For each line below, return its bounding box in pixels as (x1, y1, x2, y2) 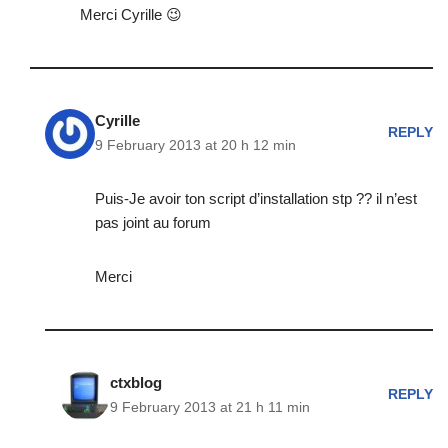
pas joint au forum (95, 213, 211, 231)
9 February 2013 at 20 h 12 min (95, 137, 296, 153)
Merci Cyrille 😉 (80, 5, 182, 23)
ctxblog (110, 373, 162, 391)
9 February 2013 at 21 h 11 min (110, 399, 310, 415)
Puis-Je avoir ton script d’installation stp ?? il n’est (95, 189, 417, 207)
